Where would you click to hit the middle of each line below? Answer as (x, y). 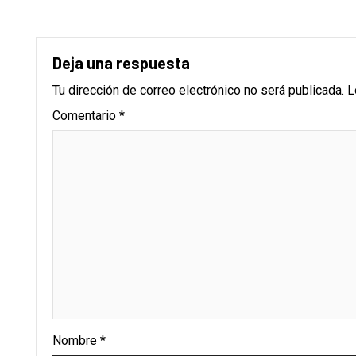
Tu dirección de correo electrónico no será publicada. (198, 91)
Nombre (76, 341)
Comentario (86, 116)
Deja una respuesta (121, 63)
